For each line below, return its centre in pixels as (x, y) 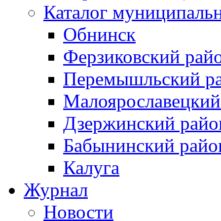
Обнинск (99, 34)
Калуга (91, 167)
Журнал (56, 189)
